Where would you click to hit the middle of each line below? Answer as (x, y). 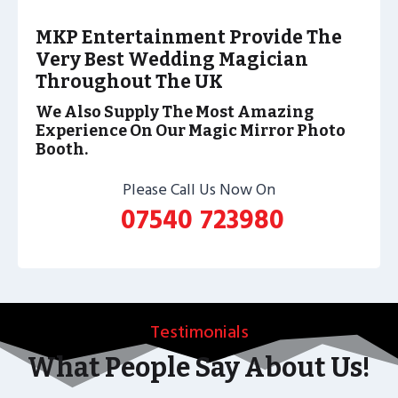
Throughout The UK (129, 82)
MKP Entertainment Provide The (189, 37)
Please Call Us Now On (199, 189)
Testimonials (199, 332)
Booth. (62, 149)
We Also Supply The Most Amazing (175, 111)
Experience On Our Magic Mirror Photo (191, 130)
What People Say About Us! (199, 367)
